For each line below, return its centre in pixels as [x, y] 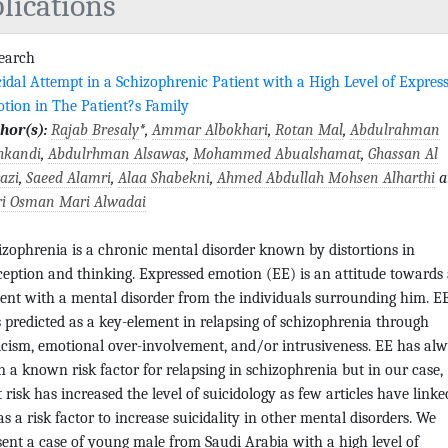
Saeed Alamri [68, 177]
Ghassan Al [403, 153]
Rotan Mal [309, 129]
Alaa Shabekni [164, 177]
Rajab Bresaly [95, 129]
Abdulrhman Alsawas [117, 153]
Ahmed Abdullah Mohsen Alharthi [326, 177]
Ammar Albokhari [210, 129]
